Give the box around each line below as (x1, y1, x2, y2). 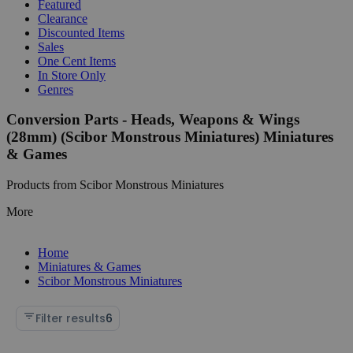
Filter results (35, 310, 106, 326)
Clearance (38, 11, 87, 25)
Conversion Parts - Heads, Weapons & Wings (6, 111, 299, 128)
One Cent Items (38, 54, 116, 68)
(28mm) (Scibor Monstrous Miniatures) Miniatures (6, 128, 333, 146)
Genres (38, 82, 73, 96)
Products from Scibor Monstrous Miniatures (6, 177, 224, 191)
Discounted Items (38, 25, 124, 39)
